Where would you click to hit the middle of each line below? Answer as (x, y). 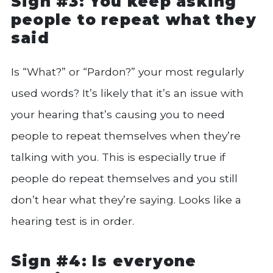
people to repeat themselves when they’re (126, 135)
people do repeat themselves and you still (124, 178)
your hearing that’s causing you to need (118, 114)
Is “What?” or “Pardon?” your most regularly (127, 71)
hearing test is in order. (73, 221)
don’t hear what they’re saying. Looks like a (126, 199)
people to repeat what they (134, 20)
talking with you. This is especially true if (118, 157)
